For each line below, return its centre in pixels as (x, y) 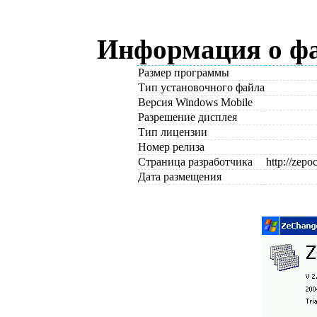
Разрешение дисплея (188, 117)
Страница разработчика (196, 161)
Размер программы (184, 72)
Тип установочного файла (202, 87)
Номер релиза (172, 146)
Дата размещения (180, 176)
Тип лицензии (173, 132)
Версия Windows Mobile (196, 102)
